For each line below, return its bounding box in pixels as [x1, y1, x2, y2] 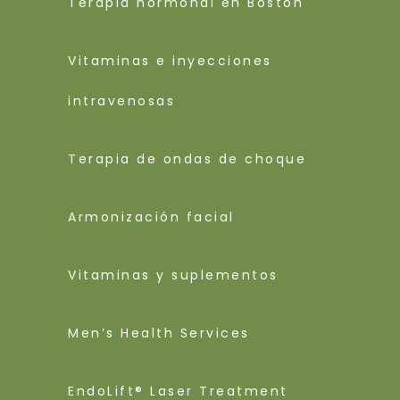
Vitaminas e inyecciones [68, 52, 272, 71]
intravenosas [68, 92, 176, 111]
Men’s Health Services [68, 324, 250, 343]
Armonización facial [68, 208, 235, 227]
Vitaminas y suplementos [68, 266, 279, 285]
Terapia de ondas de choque [68, 150, 307, 169]
